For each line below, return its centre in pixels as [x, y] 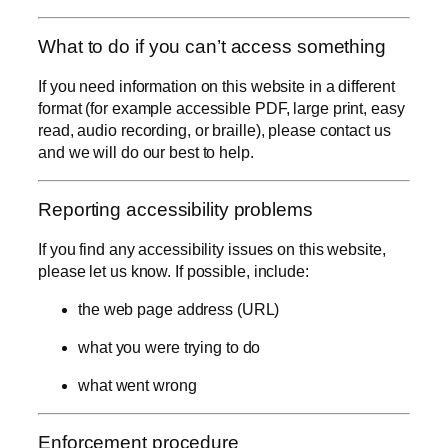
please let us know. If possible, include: [173, 271]
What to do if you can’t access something [212, 47]
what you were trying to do [169, 347]
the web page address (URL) [179, 309]
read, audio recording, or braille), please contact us [214, 130]
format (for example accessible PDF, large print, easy [221, 108]
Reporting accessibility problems [175, 210]
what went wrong [137, 385]
